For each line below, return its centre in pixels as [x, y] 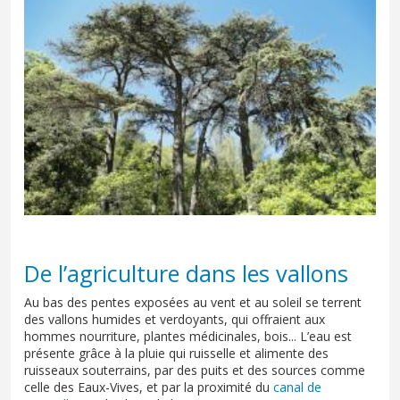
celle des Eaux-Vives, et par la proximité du [149, 387]
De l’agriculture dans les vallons [186, 273]
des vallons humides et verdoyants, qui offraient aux [175, 319]
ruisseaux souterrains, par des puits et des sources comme [195, 370]
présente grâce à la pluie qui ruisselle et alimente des [176, 353]
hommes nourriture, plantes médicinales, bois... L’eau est [188, 336]
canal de [297, 387]
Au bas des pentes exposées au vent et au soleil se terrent [193, 302]
